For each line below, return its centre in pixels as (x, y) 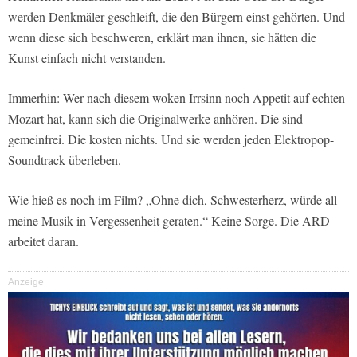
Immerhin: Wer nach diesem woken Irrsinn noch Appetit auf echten (177, 98)
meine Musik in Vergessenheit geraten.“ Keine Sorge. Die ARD (169, 221)
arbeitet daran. (43, 241)
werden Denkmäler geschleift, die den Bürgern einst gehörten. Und (177, 17)
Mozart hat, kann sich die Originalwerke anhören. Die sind (155, 119)
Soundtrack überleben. (65, 160)
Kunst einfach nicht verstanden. (87, 58)
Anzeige (26, 282)
